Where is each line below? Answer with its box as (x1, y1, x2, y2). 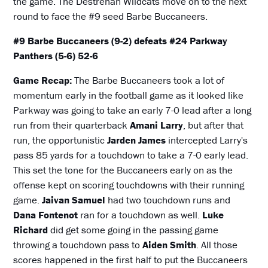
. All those (196, 238, 238, 252)
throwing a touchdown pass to (13, 238, 143, 252)
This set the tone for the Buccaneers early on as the (13, 163, 233, 177)
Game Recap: (13, 74, 75, 87)
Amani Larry (130, 118, 184, 132)
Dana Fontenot (13, 208, 78, 222)
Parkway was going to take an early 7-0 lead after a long (13, 103, 252, 117)
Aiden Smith (142, 238, 197, 252)
